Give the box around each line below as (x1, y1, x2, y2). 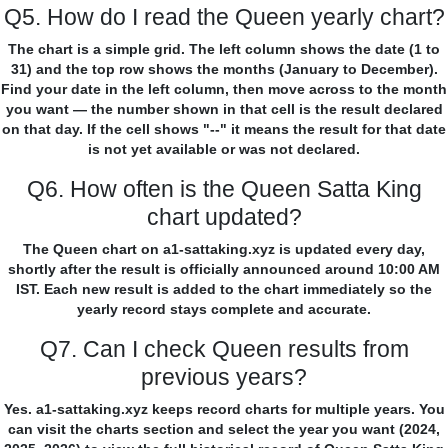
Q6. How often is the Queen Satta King (26, 176, 422, 203)
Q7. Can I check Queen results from (39, 336, 409, 363)
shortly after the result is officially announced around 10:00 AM (8, 261, 440, 278)
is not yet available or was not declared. (88, 141, 360, 158)
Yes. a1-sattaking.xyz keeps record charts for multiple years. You (3, 401, 445, 418)
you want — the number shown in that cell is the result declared (5, 101, 443, 118)
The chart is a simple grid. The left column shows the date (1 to (8, 41, 440, 58)
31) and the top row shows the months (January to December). (10, 61, 438, 78)
